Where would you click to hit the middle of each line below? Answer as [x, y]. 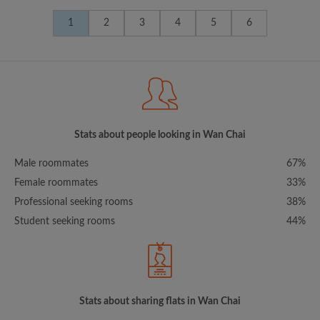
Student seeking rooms [65, 221]
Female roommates [56, 183]
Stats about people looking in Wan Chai [160, 135]
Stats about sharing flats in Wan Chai [160, 301]
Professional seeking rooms [74, 202]
